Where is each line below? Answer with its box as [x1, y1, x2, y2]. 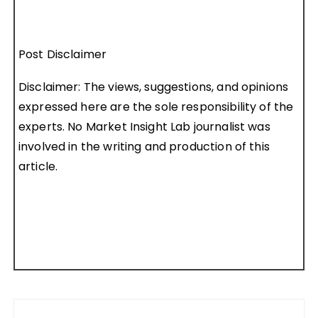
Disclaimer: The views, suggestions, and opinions [18, 79, 289, 96]
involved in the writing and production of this [18, 138, 270, 155]
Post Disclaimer [18, 46, 107, 63]
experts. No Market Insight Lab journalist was [18, 119, 270, 136]
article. [18, 158, 58, 175]
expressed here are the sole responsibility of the [18, 99, 294, 116]
